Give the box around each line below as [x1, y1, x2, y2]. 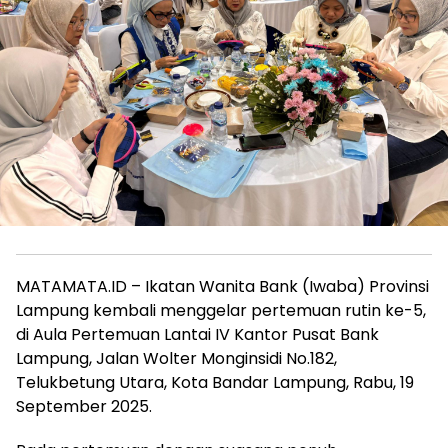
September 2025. [16, 395, 152, 418]
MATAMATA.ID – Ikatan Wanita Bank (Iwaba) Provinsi [16, 275, 429, 298]
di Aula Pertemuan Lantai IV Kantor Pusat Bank [16, 323, 379, 346]
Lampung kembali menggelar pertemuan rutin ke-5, [16, 299, 426, 322]
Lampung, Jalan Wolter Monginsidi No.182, [16, 347, 337, 370]
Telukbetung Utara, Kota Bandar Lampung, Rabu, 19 [16, 371, 414, 394]
